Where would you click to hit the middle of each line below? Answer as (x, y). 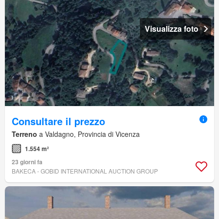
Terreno (24, 134)
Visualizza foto (172, 28)
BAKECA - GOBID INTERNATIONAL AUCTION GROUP (85, 171)
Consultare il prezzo (58, 121)
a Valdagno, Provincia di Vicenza (88, 134)
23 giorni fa (27, 162)
